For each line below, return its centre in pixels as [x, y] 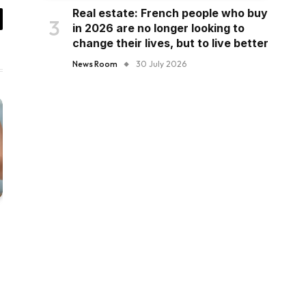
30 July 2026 [161, 64]
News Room [95, 64]
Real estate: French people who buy [170, 13]
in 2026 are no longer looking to [158, 28]
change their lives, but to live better [170, 43]
